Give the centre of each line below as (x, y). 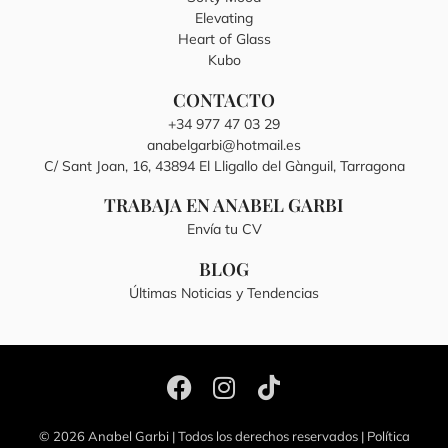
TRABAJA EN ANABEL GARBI (224, 205)
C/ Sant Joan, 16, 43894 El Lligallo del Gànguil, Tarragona (224, 165)
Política (386, 436)
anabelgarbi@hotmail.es (224, 144)
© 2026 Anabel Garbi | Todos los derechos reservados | (201, 436)
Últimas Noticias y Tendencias (224, 292)
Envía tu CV (224, 229)
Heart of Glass (224, 39)
